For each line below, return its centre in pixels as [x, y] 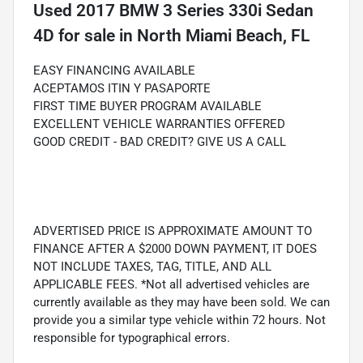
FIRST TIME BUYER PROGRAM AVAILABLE [147, 106]
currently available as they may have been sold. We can [181, 302]
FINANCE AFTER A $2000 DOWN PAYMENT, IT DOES [175, 248]
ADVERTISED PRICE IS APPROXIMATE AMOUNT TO [173, 231]
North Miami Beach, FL [223, 35]
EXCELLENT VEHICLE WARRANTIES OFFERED [161, 124]
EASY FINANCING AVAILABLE [114, 70]
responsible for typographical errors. [132, 337]
